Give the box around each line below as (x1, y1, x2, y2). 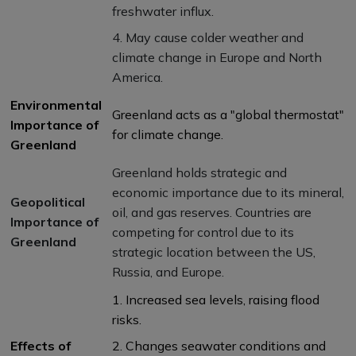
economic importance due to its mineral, (112, 184, 344, 200)
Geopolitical (10, 193, 85, 210)
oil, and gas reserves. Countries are (112, 203, 311, 220)
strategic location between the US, (112, 243, 315, 260)
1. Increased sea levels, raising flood (112, 291, 319, 308)
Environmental (10, 96, 102, 113)
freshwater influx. (112, 2, 214, 19)
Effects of (10, 337, 71, 354)
